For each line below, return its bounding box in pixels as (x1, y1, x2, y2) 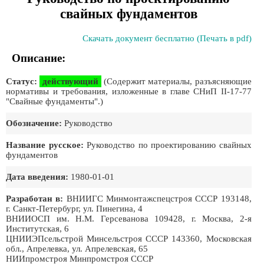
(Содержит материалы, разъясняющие (101, 77, 252, 86)
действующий (42, 77, 99, 86)
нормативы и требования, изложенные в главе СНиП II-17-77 (6, 87, 252, 96)
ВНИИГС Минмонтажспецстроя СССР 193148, (63, 194, 252, 203)
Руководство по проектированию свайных (83, 140, 252, 150)
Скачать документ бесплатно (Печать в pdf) (82, 34, 252, 43)
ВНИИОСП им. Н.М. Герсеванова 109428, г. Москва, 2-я (6, 214, 252, 223)
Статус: (6, 77, 37, 86)
